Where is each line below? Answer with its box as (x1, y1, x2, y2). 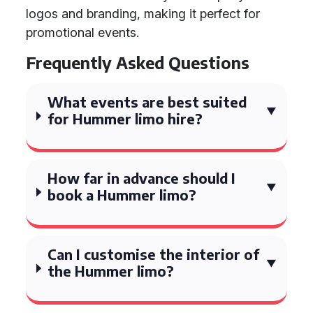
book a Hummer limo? (48, 186, 197, 203)
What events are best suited (48, 93, 247, 110)
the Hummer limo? (48, 262, 175, 279)
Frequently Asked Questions (26, 52, 249, 73)
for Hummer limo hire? (48, 110, 203, 127)
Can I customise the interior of (48, 245, 260, 263)
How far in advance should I (48, 169, 236, 187)
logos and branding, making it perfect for (26, 6, 260, 21)
